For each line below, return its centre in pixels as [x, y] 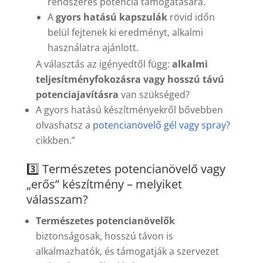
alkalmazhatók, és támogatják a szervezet [127, 252]
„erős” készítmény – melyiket [104, 184]
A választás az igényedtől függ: [104, 64]
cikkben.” [55, 141]
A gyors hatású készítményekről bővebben [129, 110]
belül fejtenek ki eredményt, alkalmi [125, 33]
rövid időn [191, 17]
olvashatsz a [63, 125]
